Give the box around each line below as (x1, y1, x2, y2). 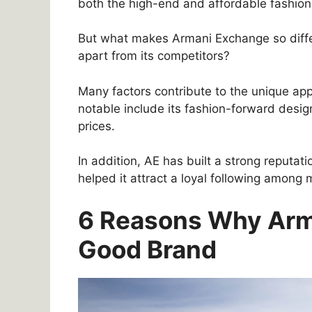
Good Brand (78, 234, 217, 264)
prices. (78, 118, 115, 133)
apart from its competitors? (78, 49, 230, 63)
